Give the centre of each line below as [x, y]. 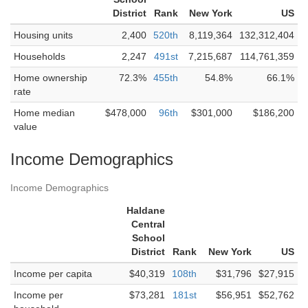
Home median [44, 113]
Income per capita [53, 274]
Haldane [146, 210]
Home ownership [51, 78]
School [148, 238]
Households [40, 56]
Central [148, 224]
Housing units [43, 35]
